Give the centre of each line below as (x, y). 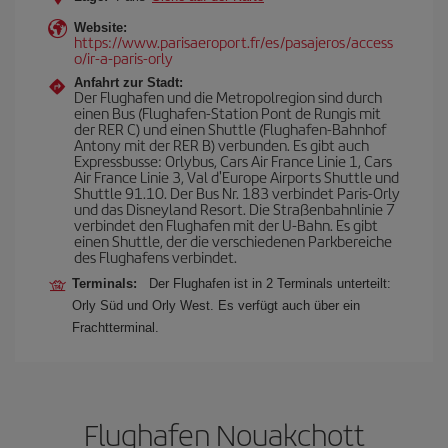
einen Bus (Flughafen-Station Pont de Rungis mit (227, 112)
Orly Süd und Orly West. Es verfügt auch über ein (216, 305)
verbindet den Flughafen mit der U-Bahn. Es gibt (226, 224)
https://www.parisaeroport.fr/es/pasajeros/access (233, 41)
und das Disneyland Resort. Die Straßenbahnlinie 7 (234, 208)
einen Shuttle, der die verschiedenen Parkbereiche (233, 240)
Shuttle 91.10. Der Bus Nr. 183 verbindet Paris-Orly (237, 192)
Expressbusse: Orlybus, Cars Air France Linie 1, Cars (233, 160)
